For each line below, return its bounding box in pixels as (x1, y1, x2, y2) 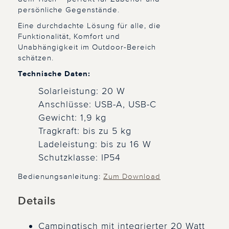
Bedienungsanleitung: (18, 171, 103, 181)
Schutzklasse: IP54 (38, 152, 121, 164)
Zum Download (103, 171, 161, 181)
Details (18, 194, 56, 208)
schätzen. (18, 53, 54, 63)
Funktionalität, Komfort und (18, 32, 120, 41)
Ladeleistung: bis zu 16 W (38, 139, 151, 150)
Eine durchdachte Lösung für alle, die (18, 21, 161, 31)
